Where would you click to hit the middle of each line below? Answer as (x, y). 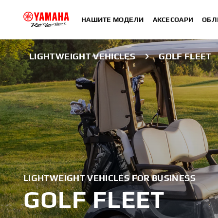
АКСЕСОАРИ (173, 19)
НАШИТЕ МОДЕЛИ (113, 19)
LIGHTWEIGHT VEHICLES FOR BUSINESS (109, 178)
